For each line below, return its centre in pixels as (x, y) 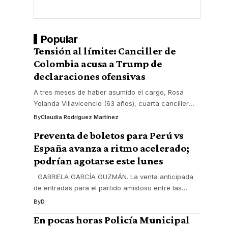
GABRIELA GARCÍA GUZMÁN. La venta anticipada (113, 176)
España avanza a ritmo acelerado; (111, 148)
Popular (59, 39)
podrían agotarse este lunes (98, 161)
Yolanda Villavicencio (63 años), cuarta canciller (111, 103)
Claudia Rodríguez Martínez (79, 117)
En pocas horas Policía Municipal (111, 220)
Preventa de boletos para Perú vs (108, 135)
